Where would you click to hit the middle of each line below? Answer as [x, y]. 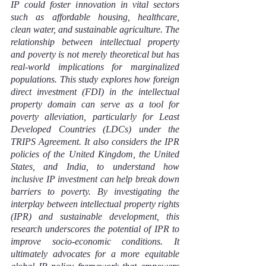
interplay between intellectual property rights [95, 204]
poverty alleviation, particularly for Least [95, 117]
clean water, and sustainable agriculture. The [95, 29]
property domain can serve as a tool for [95, 104]
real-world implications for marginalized [95, 67]
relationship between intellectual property [95, 42]
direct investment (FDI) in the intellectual [95, 92]
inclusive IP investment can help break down [95, 179]
